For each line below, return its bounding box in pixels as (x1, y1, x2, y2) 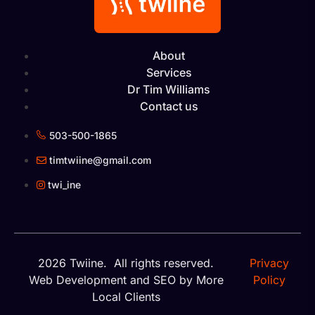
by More (175, 272, 224, 287)
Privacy (250, 255, 290, 270)
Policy (253, 272, 286, 287)
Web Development (28, 272, 127, 287)
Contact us (139, 98, 198, 113)
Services (146, 65, 192, 79)
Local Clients (91, 289, 160, 304)
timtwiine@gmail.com (49, 153, 151, 166)
